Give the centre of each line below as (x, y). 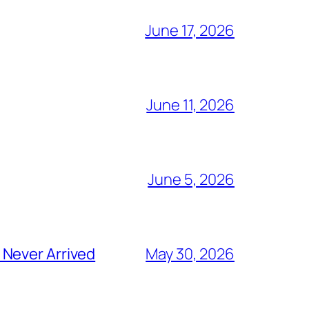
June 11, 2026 (190, 105)
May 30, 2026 (190, 254)
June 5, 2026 (191, 180)
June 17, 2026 (190, 31)
